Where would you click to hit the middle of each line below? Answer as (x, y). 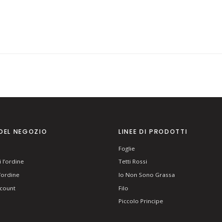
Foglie (127, 148)
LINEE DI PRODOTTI (153, 132)
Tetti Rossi (133, 162)
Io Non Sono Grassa (147, 175)
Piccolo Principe (141, 201)
